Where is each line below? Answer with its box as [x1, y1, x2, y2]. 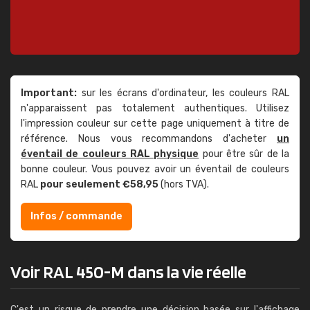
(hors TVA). [158, 179, 209, 190]
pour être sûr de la [199, 148, 290, 160]
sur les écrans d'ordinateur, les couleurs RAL [77, 87, 289, 99]
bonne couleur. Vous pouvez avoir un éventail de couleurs [21, 163, 289, 175]
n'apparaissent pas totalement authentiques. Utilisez [21, 102, 289, 114]
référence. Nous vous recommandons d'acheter [21, 133, 277, 145]
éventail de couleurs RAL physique [21, 148, 199, 160]
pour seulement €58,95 [40, 179, 158, 190]
